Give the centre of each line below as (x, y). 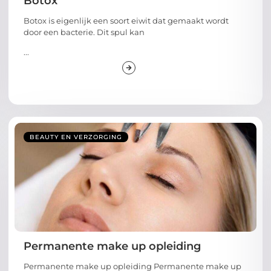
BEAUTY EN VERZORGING (76, 135)
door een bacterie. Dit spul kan (84, 29)
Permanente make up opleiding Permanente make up (132, 264)
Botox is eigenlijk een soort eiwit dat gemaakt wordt (126, 18)
